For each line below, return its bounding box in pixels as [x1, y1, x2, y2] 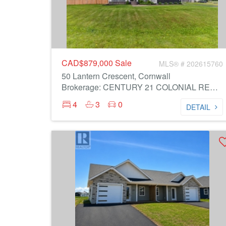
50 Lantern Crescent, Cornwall [62, 70, 171, 82]
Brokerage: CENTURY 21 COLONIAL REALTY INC [210, 81, 218, 93]
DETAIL [186, 102, 210, 112]
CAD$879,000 [62, 57, 115, 69]
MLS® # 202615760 [159, 59, 223, 69]
